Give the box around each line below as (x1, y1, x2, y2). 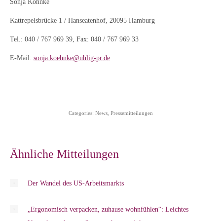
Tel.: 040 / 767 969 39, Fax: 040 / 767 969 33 (10, 36, 139, 43)
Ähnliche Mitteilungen (10, 147, 119, 160)
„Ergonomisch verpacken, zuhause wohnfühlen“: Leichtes (28, 206, 188, 213)
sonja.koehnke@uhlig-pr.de (34, 54, 110, 62)
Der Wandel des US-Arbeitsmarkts (28, 180, 124, 187)
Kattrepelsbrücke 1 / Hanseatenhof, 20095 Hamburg (10, 17, 155, 24)
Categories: (68, 110, 95, 116)
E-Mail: (10, 54, 34, 62)
